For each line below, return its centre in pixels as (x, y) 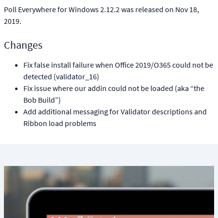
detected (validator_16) (61, 76)
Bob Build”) (42, 100)
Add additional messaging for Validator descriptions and (115, 111)
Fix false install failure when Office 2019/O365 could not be (118, 65)
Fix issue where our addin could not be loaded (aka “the (114, 88)
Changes (23, 45)
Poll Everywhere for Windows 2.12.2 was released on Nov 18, (101, 9)
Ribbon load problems (60, 123)
